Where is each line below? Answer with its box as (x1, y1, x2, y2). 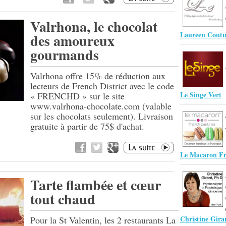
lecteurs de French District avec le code (30, 80, 174, 92)
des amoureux (30, 30, 115, 51)
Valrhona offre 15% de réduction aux (30, 70, 165, 82)
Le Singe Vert (180, 89, 221, 100)
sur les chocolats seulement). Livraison (30, 110, 173, 122)
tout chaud (30, 189, 95, 209)
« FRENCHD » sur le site (30, 90, 125, 102)
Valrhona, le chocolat (30, 16, 157, 37)
